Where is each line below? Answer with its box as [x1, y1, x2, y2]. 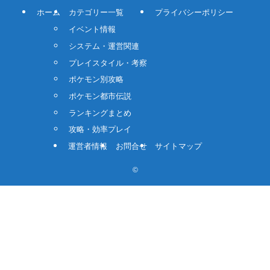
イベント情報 [68, 25, 116, 34]
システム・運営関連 [68, 41, 139, 51]
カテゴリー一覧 [68, 8, 124, 17]
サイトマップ [154, 142, 202, 151]
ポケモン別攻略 [68, 75, 124, 84]
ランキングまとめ [68, 108, 131, 118]
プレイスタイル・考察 [68, 58, 147, 67]
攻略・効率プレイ [68, 125, 131, 134]
